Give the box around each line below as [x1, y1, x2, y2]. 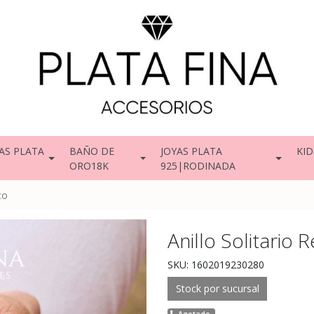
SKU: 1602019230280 [168, 258, 264, 272]
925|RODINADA [161, 158, 236, 172]
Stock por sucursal [175, 282, 259, 296]
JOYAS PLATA [161, 144, 223, 158]
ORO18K [69, 158, 109, 172]
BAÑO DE [69, 144, 114, 158]
